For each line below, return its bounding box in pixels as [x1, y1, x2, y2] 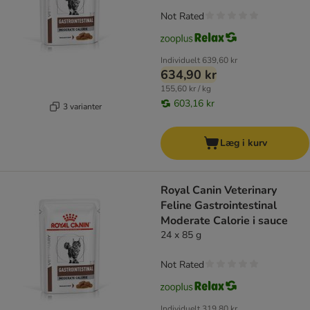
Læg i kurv [219, 136, 267, 150]
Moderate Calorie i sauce [161, 213, 288, 229]
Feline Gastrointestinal [161, 198, 277, 214]
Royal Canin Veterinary [161, 183, 277, 199]
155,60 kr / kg [161, 83, 211, 95]
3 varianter [62, 100, 102, 112]
